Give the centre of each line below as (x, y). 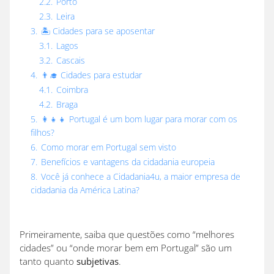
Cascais (71, 61)
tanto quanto (48, 261)
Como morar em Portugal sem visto (109, 148)
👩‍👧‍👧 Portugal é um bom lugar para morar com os (139, 120)
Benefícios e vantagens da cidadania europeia (128, 162)
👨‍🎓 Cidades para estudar (91, 76)
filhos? (43, 133)
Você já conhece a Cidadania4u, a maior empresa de (141, 177)
